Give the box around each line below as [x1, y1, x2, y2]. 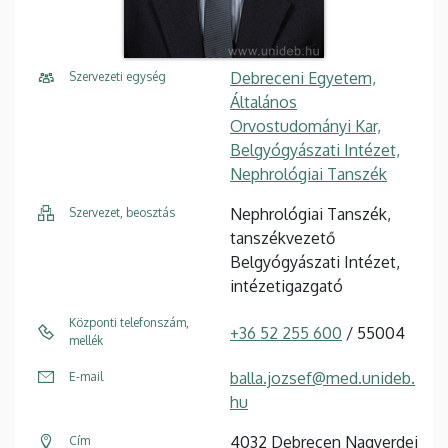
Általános [230, 92, 297, 113]
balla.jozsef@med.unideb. [230, 368, 415, 389]
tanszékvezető [230, 228, 335, 249]
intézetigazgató [230, 276, 343, 297]
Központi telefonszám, [69, 315, 189, 331]
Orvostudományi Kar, [230, 116, 381, 137]
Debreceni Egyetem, [230, 68, 376, 89]
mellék [69, 333, 103, 349]
